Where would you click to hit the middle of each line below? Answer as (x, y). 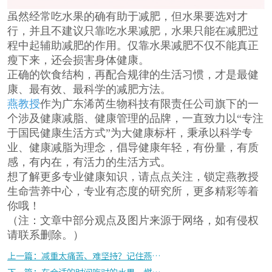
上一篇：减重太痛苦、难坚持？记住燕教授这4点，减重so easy (156, 256)
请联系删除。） (45, 235)
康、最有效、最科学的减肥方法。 (89, 90)
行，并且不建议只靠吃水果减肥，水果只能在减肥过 (133, 31)
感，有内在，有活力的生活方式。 (89, 162)
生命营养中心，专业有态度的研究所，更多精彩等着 (133, 192)
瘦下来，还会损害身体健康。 (78, 60)
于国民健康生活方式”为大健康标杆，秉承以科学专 (130, 133)
